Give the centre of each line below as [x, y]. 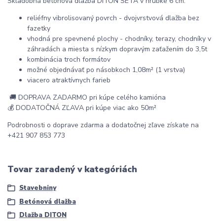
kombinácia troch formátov [70, 59]
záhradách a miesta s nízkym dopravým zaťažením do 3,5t [117, 49]
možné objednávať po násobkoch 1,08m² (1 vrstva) [106, 70]
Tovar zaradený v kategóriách [72, 169]
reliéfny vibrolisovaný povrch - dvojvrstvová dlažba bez [113, 18]
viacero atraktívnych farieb [69, 80]
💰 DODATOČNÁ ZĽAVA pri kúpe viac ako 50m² [83, 108]
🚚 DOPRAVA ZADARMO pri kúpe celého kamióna [87, 97]
